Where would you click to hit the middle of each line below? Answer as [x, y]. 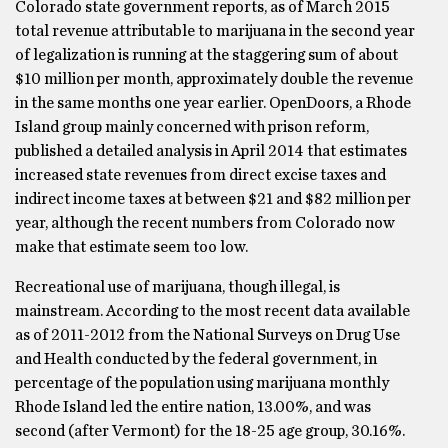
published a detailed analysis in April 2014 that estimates [211, 151]
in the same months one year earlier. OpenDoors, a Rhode [213, 103]
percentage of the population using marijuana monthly [202, 383]
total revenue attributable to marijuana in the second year [215, 31]
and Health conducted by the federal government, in [196, 359]
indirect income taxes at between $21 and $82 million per [213, 199]
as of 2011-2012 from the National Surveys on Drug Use [207, 335]
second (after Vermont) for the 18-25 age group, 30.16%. [210, 431]
